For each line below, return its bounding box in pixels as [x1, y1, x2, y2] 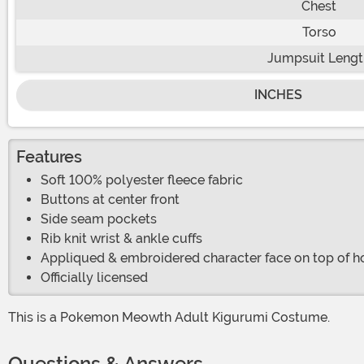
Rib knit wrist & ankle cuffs [41, 230, 202, 246]
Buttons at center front [41, 191, 180, 207]
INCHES [253, 86, 302, 102]
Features [16, 146, 82, 167]
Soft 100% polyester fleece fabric [41, 171, 243, 188]
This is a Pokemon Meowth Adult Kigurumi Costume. [16, 309, 330, 325]
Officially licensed [41, 269, 148, 285]
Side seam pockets [41, 210, 157, 227]
